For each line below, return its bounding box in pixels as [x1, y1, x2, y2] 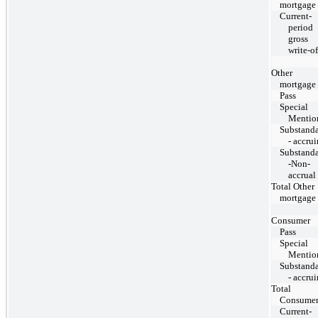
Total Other [271, 180, 314, 192]
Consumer [271, 214, 310, 226]
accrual [288, 169, 316, 180]
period [288, 21, 313, 33]
